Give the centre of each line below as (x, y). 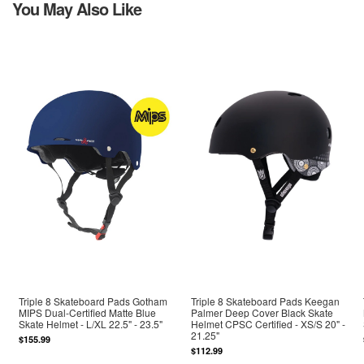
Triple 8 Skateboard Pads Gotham (93, 301)
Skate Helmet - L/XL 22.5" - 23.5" (91, 324)
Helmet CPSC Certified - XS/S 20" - (269, 324)
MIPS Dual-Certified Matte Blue (88, 313)
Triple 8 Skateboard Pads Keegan (266, 301)
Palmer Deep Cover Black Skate (262, 313)
